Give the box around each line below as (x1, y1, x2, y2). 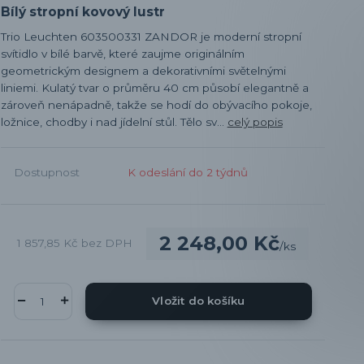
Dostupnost (13, 165, 80, 179)
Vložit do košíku (152, 294, 245, 308)
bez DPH (80, 236, 132, 250)
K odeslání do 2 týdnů (127, 165, 248, 179)
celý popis (227, 115, 283, 128)
